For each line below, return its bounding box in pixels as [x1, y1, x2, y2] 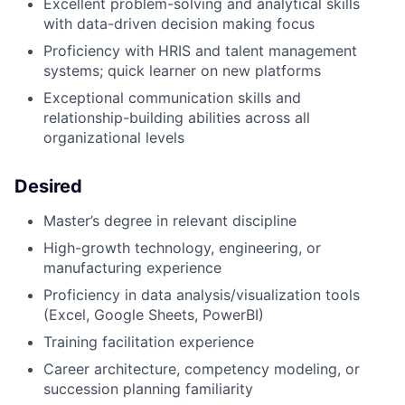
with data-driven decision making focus [43, 14, 315, 33]
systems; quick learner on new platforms [43, 61, 321, 80]
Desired [14, 175, 82, 198]
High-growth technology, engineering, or [43, 239, 321, 258]
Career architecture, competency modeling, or [43, 360, 360, 379]
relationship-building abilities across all [43, 108, 310, 127]
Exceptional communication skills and [43, 89, 301, 108]
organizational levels [43, 128, 184, 147]
